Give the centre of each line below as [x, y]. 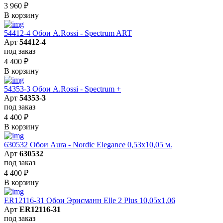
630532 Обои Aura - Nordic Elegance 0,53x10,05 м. [88, 144]
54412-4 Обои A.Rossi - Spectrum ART [68, 33]
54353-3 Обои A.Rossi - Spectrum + [62, 89]
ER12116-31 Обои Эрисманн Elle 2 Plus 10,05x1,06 [90, 200]
